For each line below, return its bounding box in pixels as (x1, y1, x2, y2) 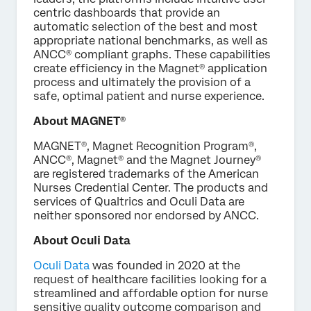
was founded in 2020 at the (90, 258, 240, 272)
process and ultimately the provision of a (33, 75, 251, 89)
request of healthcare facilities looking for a (33, 272, 267, 286)
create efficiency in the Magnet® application (33, 61, 267, 75)
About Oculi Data (33, 233, 131, 247)
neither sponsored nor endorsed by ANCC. (33, 208, 259, 222)
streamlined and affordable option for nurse (33, 286, 268, 300)
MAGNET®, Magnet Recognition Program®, (33, 139, 257, 153)
